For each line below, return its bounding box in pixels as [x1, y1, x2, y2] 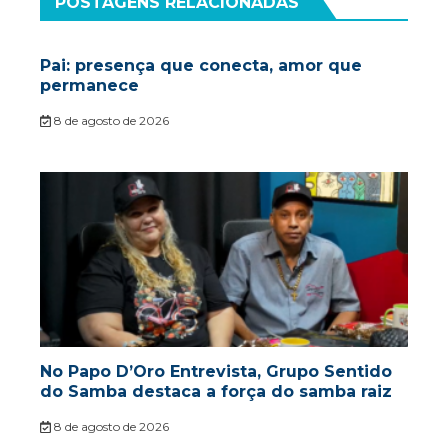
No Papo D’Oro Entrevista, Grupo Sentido [40, 362, 392, 382]
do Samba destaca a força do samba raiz [40, 382, 392, 402]
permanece [40, 76, 139, 96]
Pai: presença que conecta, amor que [40, 56, 362, 76]
